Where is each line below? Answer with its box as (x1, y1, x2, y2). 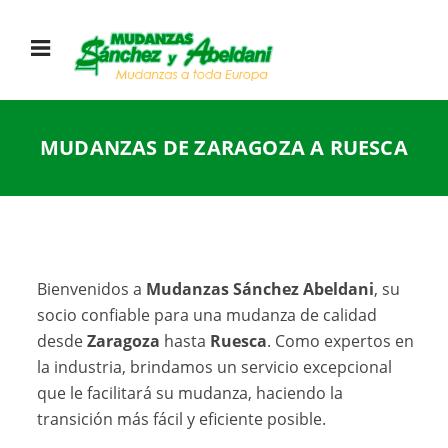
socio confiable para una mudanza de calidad (37, 304, 378, 327)
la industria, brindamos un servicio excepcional (37, 356, 393, 379)
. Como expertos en (267, 330, 415, 353)
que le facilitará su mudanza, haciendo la (37, 382, 344, 405)
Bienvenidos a (37, 278, 147, 301)
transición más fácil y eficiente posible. (37, 408, 327, 431)
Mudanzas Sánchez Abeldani (146, 278, 375, 301)
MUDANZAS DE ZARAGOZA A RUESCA (40, 134, 408, 161)
